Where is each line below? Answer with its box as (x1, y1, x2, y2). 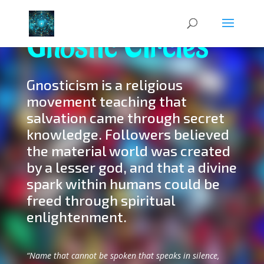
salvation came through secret (26, 109, 225, 126)
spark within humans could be (26, 175, 220, 192)
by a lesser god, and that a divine (26, 159, 237, 176)
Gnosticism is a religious (26, 76, 183, 93)
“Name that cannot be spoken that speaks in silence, (26, 250, 219, 261)
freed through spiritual (26, 192, 175, 209)
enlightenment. (26, 208, 127, 225)
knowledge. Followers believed (26, 126, 229, 143)
